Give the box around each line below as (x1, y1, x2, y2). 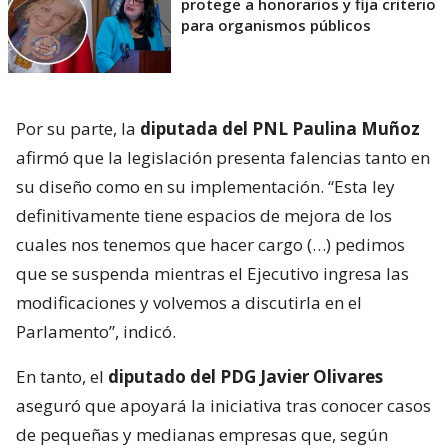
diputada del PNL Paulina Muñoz (136, 117, 420, 141)
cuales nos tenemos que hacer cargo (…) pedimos (16, 233, 405, 257)
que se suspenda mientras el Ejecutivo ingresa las (16, 262, 409, 286)
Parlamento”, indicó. (16, 320, 176, 344)
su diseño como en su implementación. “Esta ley (16, 175, 395, 199)
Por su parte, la (16, 117, 136, 141)
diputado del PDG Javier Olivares (108, 365, 383, 389)
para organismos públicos (181, 15, 371, 36)
